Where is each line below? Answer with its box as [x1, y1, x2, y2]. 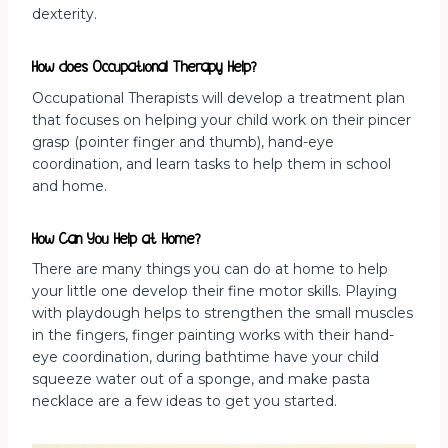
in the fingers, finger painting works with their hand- [32, 325, 394, 344]
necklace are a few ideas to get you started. [32, 391, 337, 410]
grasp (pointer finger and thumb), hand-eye [32, 132, 334, 151]
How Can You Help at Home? [32, 230, 201, 247]
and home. [32, 176, 107, 195]
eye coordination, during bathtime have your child [32, 347, 379, 366]
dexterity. [32, 5, 97, 24]
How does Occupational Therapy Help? [32, 59, 257, 76]
